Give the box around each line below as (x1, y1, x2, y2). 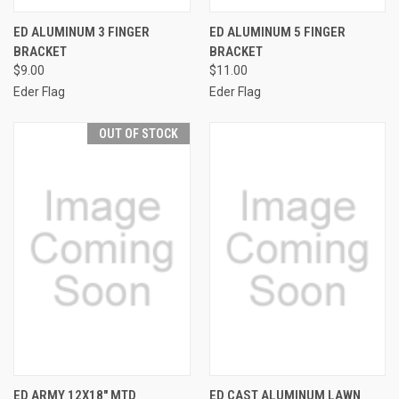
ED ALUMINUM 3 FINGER (13, 23, 150, 40)
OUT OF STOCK (98, 126, 178, 141)
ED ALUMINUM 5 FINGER (208, 23, 346, 40)
